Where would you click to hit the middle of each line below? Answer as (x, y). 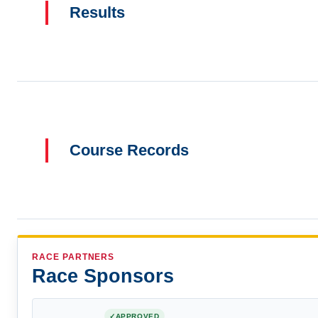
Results (98, 13)
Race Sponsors (103, 276)
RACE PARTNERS (73, 257)
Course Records (130, 150)
